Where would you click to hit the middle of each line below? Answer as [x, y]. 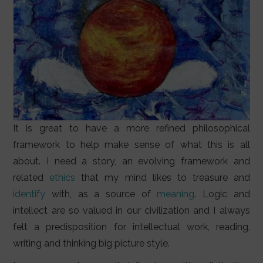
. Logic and [222, 194]
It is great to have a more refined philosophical [131, 129]
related [31, 178]
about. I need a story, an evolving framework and [131, 161]
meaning [176, 194]
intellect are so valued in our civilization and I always [131, 211]
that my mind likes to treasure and [163, 178]
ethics [63, 178]
